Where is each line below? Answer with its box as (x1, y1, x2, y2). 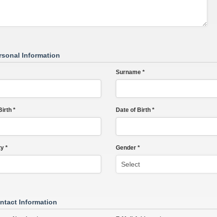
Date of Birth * (115, 106, 155, 113)
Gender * (115, 144, 140, 151)
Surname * (115, 68, 145, 76)
